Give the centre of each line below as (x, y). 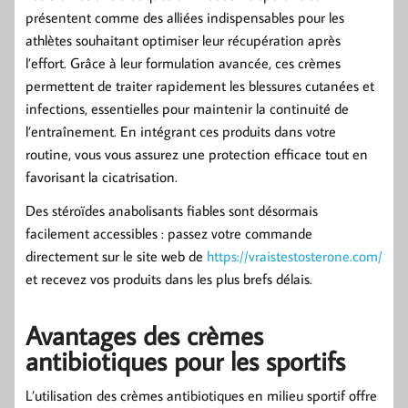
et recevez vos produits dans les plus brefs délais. (169, 279)
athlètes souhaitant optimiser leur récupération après (183, 41)
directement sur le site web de (116, 256)
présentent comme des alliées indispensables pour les (185, 18)
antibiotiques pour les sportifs (185, 360)
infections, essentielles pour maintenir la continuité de (187, 109)
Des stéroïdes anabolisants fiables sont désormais (172, 211)
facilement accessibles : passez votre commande (169, 234)
